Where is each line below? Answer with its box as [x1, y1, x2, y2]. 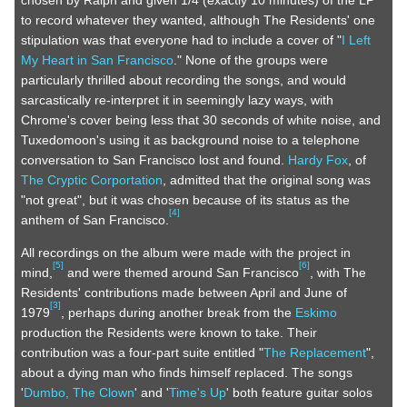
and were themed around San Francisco [64, 265, 299, 281]
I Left [342, 33, 371, 48]
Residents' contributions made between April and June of [21, 285, 347, 301]
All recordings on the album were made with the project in [21, 245, 351, 261]
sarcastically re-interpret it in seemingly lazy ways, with [21, 93, 333, 108]
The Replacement [263, 345, 366, 361]
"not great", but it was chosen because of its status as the [21, 193, 350, 208]
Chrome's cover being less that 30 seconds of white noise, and [21, 113, 381, 128]
